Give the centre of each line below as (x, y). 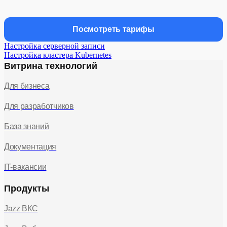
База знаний (27, 127)
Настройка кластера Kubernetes (58, 55)
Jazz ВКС (21, 209)
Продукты (27, 189)
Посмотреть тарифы (113, 29)
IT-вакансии (25, 167)
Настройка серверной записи (54, 46)
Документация (30, 147)
